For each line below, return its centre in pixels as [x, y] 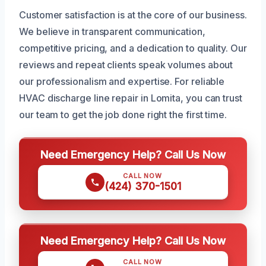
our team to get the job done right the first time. [123, 114]
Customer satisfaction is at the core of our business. [133, 15]
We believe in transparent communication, [112, 31]
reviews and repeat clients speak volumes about [126, 64]
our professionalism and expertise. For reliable [122, 81]
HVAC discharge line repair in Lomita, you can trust [131, 98]
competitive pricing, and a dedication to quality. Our [133, 48]
